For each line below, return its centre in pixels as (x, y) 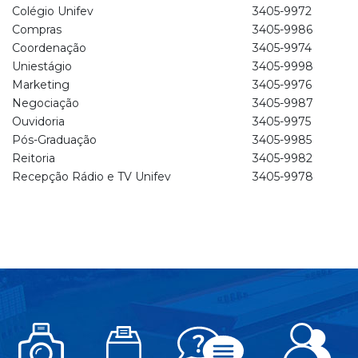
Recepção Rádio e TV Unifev (91, 177)
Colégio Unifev (53, 12)
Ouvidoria (38, 122)
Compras (37, 30)
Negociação (46, 103)
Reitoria (34, 159)
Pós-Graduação (54, 140)
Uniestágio (42, 67)
